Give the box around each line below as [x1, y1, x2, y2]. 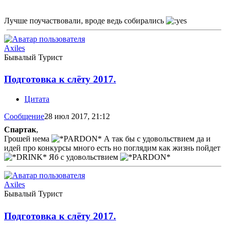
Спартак [4, 125, 36, 134]
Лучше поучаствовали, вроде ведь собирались [4, 16, 166, 25]
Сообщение [4, 112, 44, 121]
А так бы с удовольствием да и [102, 134, 211, 144]
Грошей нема [4, 134, 51, 144]
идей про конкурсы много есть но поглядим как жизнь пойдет [4, 144, 220, 153]
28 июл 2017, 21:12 [44, 112, 110, 121]
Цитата [24, 95, 49, 104]
